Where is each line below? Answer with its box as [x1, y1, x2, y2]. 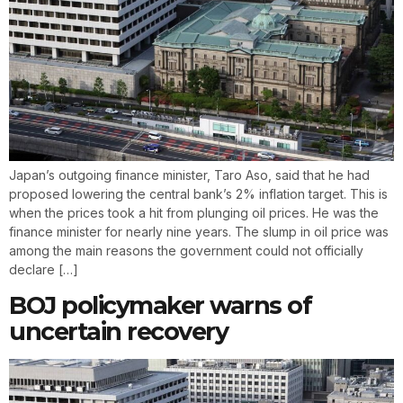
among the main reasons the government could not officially [9, 243, 363, 259]
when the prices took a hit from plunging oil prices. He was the [9, 205, 379, 221]
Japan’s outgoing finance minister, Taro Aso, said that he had [9, 167, 370, 184]
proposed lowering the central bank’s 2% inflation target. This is [9, 186, 388, 202]
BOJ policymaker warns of [9, 290, 311, 320]
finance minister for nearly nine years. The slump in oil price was [9, 224, 389, 240]
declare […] [9, 262, 78, 278]
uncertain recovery [9, 316, 228, 346]
